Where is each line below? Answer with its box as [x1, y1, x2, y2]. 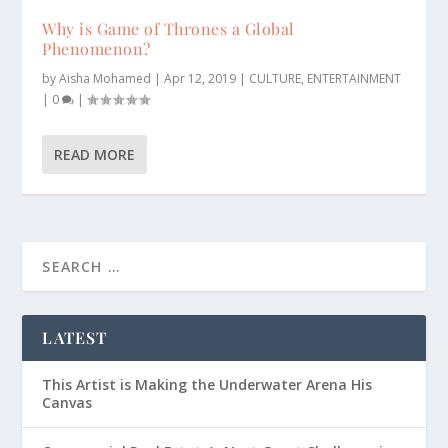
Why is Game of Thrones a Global [42, 17, 295, 39]
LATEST [42, 326, 108, 348]
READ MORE [54, 144, 136, 164]
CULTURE [249, 69, 302, 87]
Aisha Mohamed [59, 69, 152, 87]
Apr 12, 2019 [164, 69, 237, 87]
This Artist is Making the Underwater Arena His [42, 374, 373, 394]
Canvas [42, 392, 93, 412]
